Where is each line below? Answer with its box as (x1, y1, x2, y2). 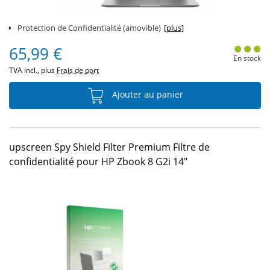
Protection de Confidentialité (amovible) (17, 22, 161, 33)
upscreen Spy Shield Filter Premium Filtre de (9, 140, 210, 154)
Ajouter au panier (110, 89, 183, 101)
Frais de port (57, 65, 99, 75)
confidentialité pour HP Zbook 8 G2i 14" (9, 155, 187, 168)
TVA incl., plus (9, 65, 57, 75)
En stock (233, 53, 261, 63)
